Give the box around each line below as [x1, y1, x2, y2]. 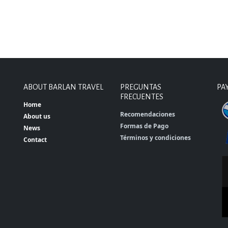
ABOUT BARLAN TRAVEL [23, 83, 103, 91]
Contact [23, 135, 47, 144]
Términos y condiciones [120, 133, 191, 142]
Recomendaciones [120, 110, 175, 119]
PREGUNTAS [120, 83, 161, 91]
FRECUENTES [120, 93, 163, 101]
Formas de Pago [120, 122, 168, 130]
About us [23, 112, 50, 121]
